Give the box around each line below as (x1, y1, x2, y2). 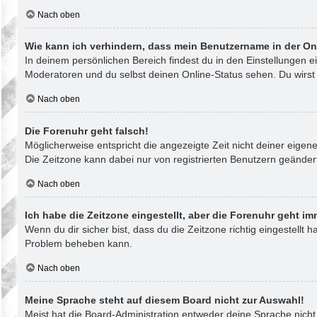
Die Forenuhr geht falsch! (25, 125, 149, 137)
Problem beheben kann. (25, 238, 132, 250)
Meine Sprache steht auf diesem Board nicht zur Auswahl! (25, 294, 304, 306)
